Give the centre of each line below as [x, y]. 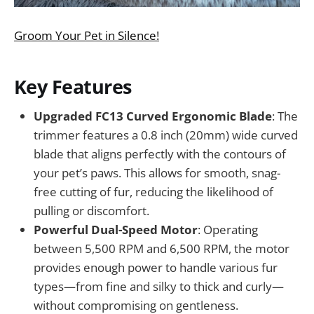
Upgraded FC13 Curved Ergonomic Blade [153, 116]
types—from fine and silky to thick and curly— [159, 287]
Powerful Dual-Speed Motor [116, 230]
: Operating [228, 230]
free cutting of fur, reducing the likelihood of [153, 192]
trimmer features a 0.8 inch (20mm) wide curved [166, 135]
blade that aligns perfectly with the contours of [160, 154]
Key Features [73, 86]
